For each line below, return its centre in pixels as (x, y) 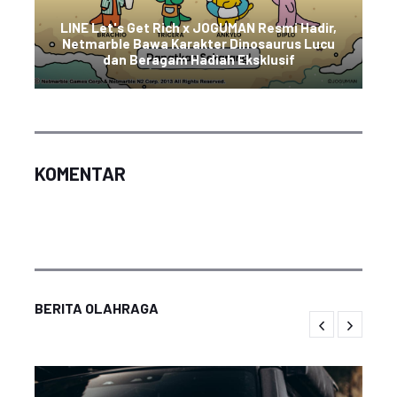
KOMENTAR (80, 173)
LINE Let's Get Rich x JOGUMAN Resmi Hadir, (198, 27)
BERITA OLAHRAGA (97, 308)
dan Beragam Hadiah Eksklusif (198, 59)
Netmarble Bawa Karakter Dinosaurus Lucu (198, 43)
